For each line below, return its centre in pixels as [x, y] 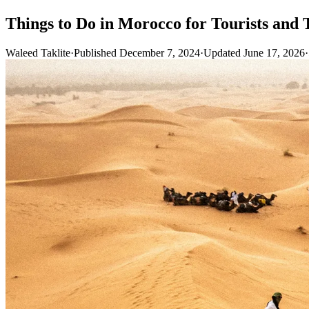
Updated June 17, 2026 [254, 52]
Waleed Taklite [38, 52]
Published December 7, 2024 [137, 52]
